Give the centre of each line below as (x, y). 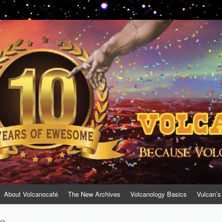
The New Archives (94, 194)
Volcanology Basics (159, 194)
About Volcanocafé (31, 194)
